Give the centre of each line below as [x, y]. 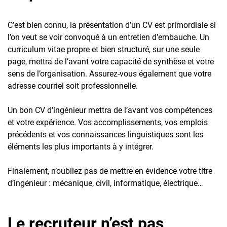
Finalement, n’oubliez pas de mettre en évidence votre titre [110, 171]
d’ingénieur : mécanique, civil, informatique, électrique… [105, 183]
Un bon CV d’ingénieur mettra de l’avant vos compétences [110, 110]
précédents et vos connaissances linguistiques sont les [105, 134]
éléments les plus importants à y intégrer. [81, 146]
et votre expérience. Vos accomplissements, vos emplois [108, 122]
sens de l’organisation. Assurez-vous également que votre [109, 73]
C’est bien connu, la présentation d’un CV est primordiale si [112, 25]
